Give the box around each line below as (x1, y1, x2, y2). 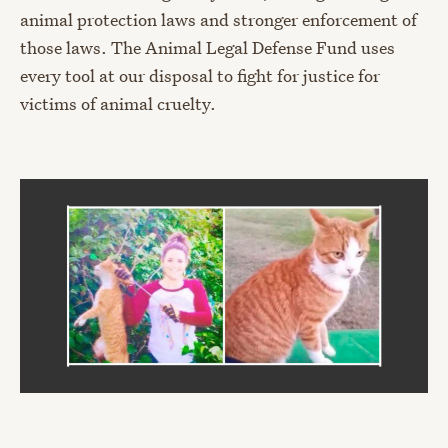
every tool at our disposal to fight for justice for (20, 64, 380, 87)
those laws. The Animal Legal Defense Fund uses (20, 36, 395, 59)
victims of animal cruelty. (20, 92, 216, 115)
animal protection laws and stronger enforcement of (20, 8, 417, 31)
